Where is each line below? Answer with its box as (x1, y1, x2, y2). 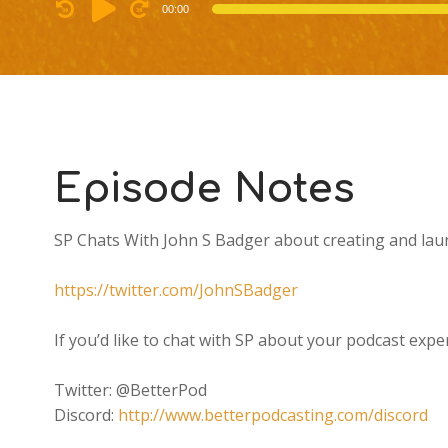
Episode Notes (53, 167, 355, 211)
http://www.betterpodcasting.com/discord (117, 404, 428, 426)
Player (42, 14, 90, 36)
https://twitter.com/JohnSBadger (53, 279, 298, 301)
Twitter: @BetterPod (53, 379, 207, 401)
